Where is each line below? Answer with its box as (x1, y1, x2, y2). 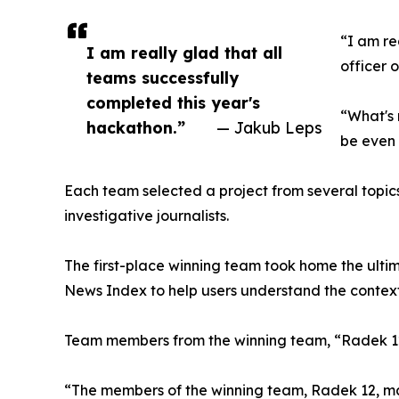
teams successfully (86, 68, 239, 88)
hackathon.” (86, 118, 185, 138)
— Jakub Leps (216, 118, 322, 138)
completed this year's (86, 93, 260, 113)
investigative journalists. (64, 207, 229, 225)
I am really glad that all (86, 43, 282, 63)
